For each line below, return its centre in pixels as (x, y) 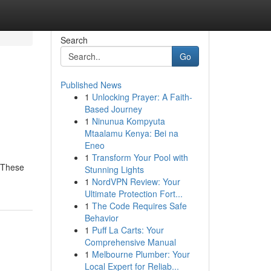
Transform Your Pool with (140, 157)
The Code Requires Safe (139, 206)
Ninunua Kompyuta (128, 121)
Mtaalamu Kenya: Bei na (131, 133)
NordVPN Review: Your (136, 181)
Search (74, 40)
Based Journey (113, 109)
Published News (91, 85)
